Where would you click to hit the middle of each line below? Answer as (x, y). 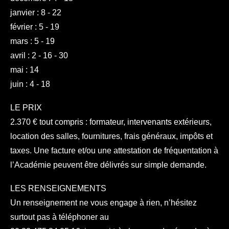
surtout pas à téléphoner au (60, 217)
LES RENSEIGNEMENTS (58, 188)
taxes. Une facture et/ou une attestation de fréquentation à (114, 151)
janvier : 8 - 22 (36, 13)
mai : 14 (25, 70)
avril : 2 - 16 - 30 (39, 55)
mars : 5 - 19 (32, 41)
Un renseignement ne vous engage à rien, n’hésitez (104, 203)
